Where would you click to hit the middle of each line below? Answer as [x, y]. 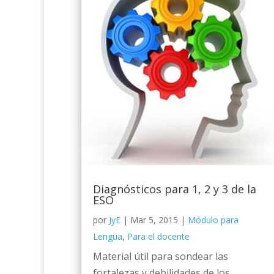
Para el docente [158, 236]
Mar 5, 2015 [154, 220]
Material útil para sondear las [161, 256]
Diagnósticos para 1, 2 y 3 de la [175, 189]
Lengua [108, 236]
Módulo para [213, 220]
